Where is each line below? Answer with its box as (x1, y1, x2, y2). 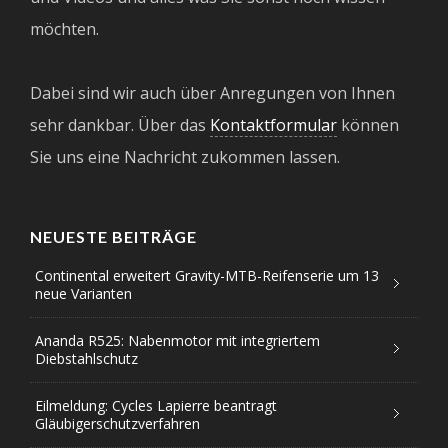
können (337, 114, 399, 137)
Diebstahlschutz (35, 349, 138, 369)
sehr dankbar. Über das (30, 114, 210, 137)
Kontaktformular (210, 114, 337, 137)
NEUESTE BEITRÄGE (30, 227, 197, 247)
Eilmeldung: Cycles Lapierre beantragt (35, 396, 277, 416)
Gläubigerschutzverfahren (35, 414, 200, 434)
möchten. (30, 18, 99, 41)
